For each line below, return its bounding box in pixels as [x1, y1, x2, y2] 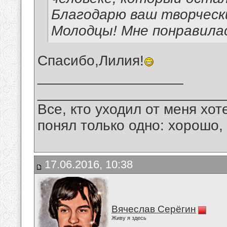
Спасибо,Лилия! [37, 53, 144, 69]
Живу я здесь [111, 215, 146, 221]
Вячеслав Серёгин [111, 204, 196, 214]
